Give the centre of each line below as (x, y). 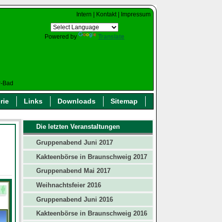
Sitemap (124, 101)
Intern (84, 14)
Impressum (136, 14)
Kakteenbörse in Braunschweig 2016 (91, 214)
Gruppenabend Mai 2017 (73, 171)
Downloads (77, 101)
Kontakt (107, 14)
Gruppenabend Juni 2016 (74, 199)
